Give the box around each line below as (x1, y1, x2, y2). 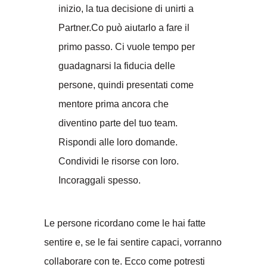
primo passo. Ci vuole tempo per (58, 41, 195, 52)
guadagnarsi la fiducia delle (58, 60, 175, 71)
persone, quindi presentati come (58, 79, 194, 90)
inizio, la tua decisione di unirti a (58, 3, 194, 14)
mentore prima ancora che (58, 98, 169, 109)
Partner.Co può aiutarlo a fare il (58, 22, 190, 33)
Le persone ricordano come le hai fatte (44, 218, 206, 228)
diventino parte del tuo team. (58, 117, 178, 128)
